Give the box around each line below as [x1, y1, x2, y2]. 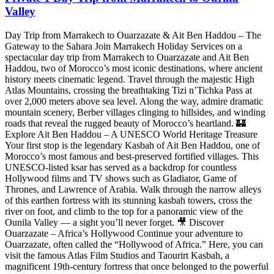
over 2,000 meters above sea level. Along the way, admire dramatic [5, 95, 263, 106]
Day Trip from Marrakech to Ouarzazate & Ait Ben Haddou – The [5, 29, 261, 40]
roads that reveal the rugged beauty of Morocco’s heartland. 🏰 [5, 117, 246, 128]
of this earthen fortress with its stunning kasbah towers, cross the [5, 194, 252, 206]
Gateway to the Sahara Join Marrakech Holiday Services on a [5, 40, 242, 51]
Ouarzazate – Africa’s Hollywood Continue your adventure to [5, 228, 243, 239]
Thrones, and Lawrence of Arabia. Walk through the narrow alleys [5, 183, 261, 194]
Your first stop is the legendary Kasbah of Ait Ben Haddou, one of [5, 139, 260, 150]
